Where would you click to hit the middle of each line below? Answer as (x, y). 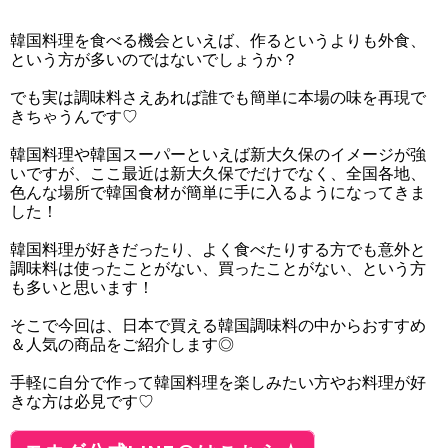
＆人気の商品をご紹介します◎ (122, 344)
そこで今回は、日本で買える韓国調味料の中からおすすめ (218, 325)
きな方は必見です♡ (82, 401)
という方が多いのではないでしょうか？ (154, 59)
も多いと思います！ (82, 287)
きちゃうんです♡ (74, 116)
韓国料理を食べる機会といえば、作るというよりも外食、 (218, 40)
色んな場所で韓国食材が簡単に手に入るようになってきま (218, 192)
